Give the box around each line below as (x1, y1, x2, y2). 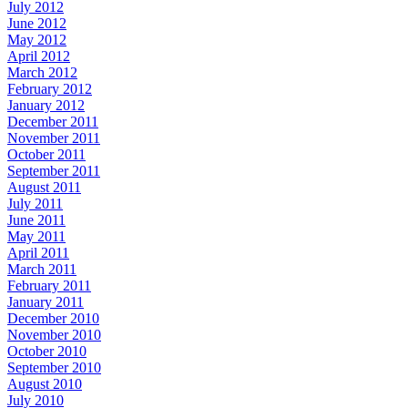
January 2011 (7, 293, 84, 310)
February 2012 (7, 80, 92, 97)
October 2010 (7, 342, 87, 359)
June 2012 (7, 15, 66, 31)
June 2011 (7, 211, 66, 228)
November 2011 (7, 129, 100, 146)
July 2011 (7, 195, 63, 211)
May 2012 (7, 31, 66, 47)
